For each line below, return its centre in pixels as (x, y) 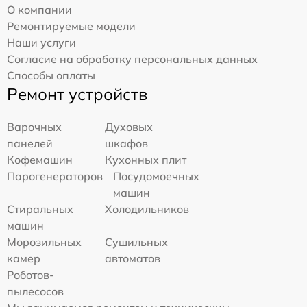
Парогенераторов (55, 176)
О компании (39, 10)
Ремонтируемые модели (71, 26)
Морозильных (44, 242)
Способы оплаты (51, 75)
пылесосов (35, 291)
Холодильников (147, 209)
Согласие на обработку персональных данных (132, 59)
